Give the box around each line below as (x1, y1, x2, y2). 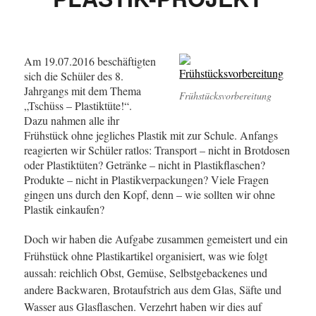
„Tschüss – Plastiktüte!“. (23, 98, 132, 113)
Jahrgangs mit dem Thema (23, 83, 141, 98)
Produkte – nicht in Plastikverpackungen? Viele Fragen (23, 172, 269, 187)
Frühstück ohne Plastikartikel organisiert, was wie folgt (23, 248, 267, 263)
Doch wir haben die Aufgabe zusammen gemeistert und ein (23, 231, 288, 246)
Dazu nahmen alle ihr (23, 113, 119, 128)
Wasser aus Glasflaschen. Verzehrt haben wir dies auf (23, 299, 262, 314)
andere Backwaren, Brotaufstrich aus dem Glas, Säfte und (23, 282, 281, 297)
